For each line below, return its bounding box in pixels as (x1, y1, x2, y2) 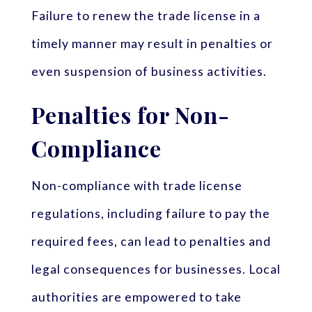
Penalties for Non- (31, 99, 230, 130)
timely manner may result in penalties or (31, 36, 273, 51)
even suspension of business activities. (31, 63, 267, 79)
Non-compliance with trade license (31, 178, 242, 193)
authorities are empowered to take (31, 289, 242, 304)
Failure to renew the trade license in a (31, 8, 260, 23)
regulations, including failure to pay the (31, 205, 270, 221)
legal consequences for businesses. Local (31, 261, 281, 276)
